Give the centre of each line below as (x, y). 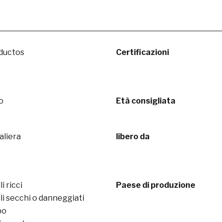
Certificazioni (142, 52)
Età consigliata (146, 101)
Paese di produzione (156, 185)
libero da (133, 137)
